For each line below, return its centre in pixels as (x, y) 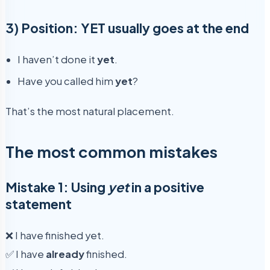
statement (39, 204)
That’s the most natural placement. (90, 111)
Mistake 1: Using (57, 187)
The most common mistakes (111, 151)
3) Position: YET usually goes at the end (127, 28)
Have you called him (66, 81)
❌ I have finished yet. (55, 235)
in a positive (167, 187)
